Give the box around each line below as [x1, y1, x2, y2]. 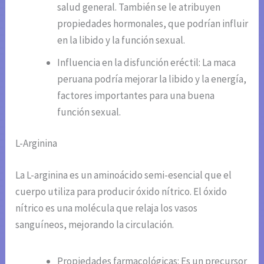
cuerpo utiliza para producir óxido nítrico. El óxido [15, 184, 227, 198]
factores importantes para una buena [57, 88, 215, 102]
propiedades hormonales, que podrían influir [57, 16, 249, 30]
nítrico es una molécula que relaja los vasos [15, 201, 198, 214]
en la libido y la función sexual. [57, 33, 186, 47]
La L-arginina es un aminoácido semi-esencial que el [15, 168, 232, 181]
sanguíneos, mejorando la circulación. [15, 217, 174, 231]
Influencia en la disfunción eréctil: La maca [57, 55, 236, 69]
